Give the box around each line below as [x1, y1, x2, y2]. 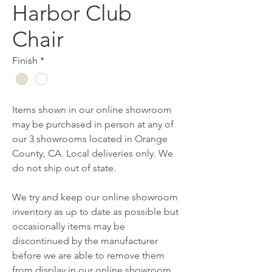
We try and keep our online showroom [12, 191, 178, 203]
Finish [12, 55, 38, 66]
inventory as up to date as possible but [12, 206, 178, 218]
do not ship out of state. [12, 162, 118, 174]
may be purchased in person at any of [12, 118, 174, 131]
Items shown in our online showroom [12, 104, 172, 116]
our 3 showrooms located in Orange [12, 133, 168, 145]
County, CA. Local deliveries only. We [12, 148, 173, 160]
